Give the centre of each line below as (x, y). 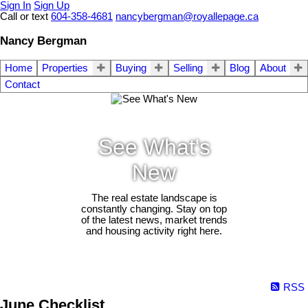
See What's (154, 147)
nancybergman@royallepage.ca (187, 16)
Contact (22, 85)
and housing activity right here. (154, 231)
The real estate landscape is (154, 198)
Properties (65, 68)
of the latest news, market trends (154, 220)
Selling (188, 68)
